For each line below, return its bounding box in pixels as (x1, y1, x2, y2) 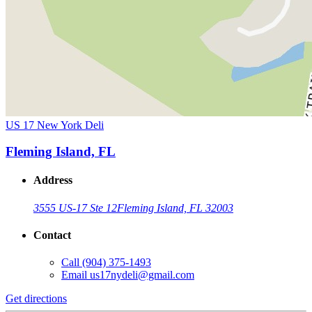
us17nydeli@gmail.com (90, 269, 194, 281)
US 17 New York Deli (6, 118, 104, 131)
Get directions (6, 292, 67, 305)
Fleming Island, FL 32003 (117, 201, 233, 214)
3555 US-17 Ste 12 (33, 201, 117, 214)
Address (33, 174, 72, 187)
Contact (33, 229, 71, 242)
